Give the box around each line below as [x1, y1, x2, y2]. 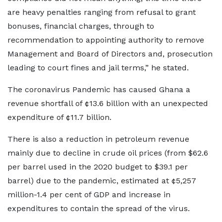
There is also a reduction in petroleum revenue [7, 134, 189, 144]
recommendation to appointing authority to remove [7, 35, 204, 45]
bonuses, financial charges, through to [7, 21, 154, 31]
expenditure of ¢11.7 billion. [7, 112, 111, 122]
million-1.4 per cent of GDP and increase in [7, 190, 170, 199]
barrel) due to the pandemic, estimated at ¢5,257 [7, 176, 196, 185]
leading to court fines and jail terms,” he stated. [7, 63, 189, 72]
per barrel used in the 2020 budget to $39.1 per [7, 162, 188, 171]
